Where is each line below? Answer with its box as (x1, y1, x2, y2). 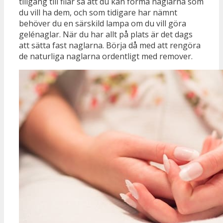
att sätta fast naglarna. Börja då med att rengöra (19, 39, 201, 51)
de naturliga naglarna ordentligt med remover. (19, 50, 193, 62)
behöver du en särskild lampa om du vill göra (19, 17, 186, 29)
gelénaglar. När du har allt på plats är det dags (19, 28, 193, 40)
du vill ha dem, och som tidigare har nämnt (19, 6, 177, 18)
